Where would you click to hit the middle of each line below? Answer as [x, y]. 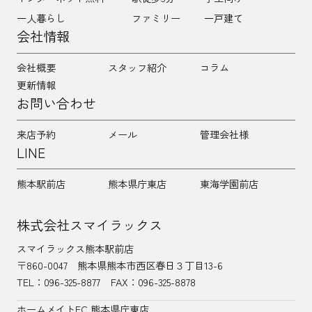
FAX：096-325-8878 [153, 282]
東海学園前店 [229, 183]
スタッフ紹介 [138, 68]
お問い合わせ [56, 103]
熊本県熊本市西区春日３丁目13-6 [150, 265]
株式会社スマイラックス [89, 225]
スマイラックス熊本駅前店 [75, 249]
